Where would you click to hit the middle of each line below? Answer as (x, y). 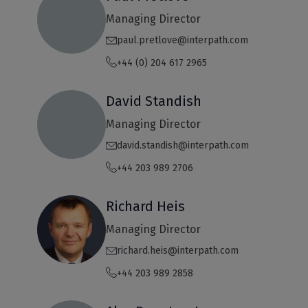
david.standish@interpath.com (183, 146)
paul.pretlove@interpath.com (182, 41)
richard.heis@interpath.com (177, 251)
